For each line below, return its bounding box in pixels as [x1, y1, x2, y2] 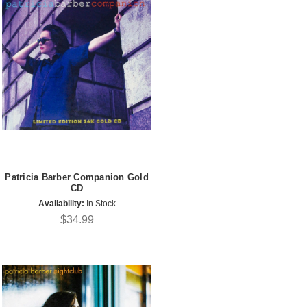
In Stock [84, 198, 116, 208]
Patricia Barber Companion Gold [5, 172, 149, 183]
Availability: [38, 198, 84, 208]
